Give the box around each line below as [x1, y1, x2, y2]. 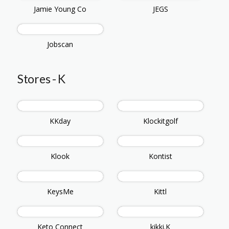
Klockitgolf [143, 116, 178, 126]
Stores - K [17, 72, 65, 86]
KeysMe [47, 187, 74, 197]
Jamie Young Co [34, 4, 87, 14]
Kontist [148, 151, 172, 162]
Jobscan [47, 39, 74, 50]
